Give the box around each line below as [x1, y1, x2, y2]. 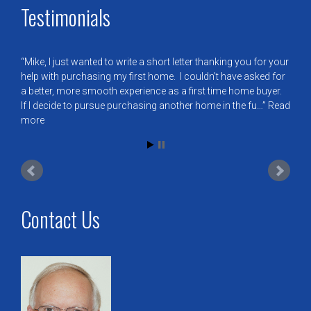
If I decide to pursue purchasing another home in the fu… [21, 100, 262, 112]
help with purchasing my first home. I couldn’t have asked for [21, 71, 285, 83]
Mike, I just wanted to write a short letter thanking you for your [24, 56, 289, 68]
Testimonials [21, 1, 110, 33]
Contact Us [21, 203, 100, 235]
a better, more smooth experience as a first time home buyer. [21, 85, 284, 97]
